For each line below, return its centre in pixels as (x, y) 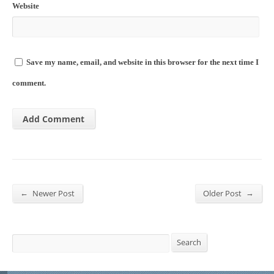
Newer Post (53, 193)
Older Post (223, 193)
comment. (29, 83)
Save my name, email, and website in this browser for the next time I (143, 62)
